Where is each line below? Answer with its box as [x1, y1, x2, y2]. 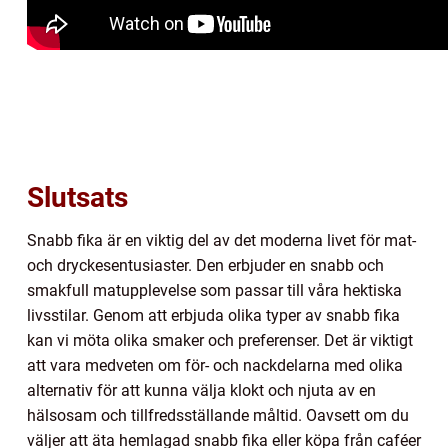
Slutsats [27, 181, 128, 215]
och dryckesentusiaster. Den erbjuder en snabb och [27, 256, 384, 276]
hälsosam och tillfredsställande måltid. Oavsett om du [27, 406, 409, 426]
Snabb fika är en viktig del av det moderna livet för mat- [27, 231, 416, 251]
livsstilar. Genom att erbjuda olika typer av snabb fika [27, 306, 400, 326]
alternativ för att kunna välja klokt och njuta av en [27, 381, 376, 401]
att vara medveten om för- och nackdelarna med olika [27, 356, 403, 376]
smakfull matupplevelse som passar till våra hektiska [27, 281, 402, 301]
